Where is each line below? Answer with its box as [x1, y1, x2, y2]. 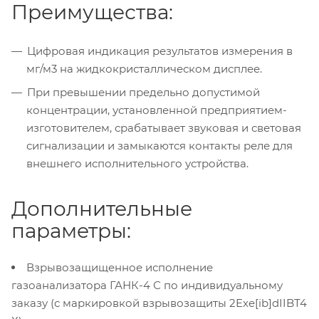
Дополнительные [11, 196, 192, 221]
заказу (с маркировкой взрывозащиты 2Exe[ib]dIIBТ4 [11, 296, 307, 310]
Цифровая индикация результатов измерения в [27, 43, 293, 58]
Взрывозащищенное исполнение [26, 260, 213, 274]
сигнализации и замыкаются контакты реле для [26, 138, 293, 152]
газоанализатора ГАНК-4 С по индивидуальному [11, 278, 283, 292]
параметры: [11, 218, 131, 243]
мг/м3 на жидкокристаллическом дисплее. [26, 61, 262, 75]
